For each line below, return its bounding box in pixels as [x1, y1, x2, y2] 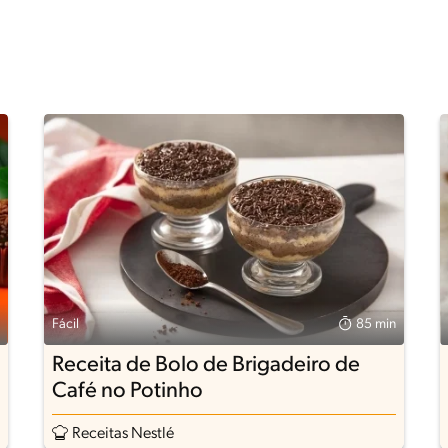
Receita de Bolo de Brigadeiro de [51, 354, 360, 378]
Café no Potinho [51, 380, 203, 404]
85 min [356, 317, 397, 333]
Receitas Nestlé [71, 425, 174, 442]
